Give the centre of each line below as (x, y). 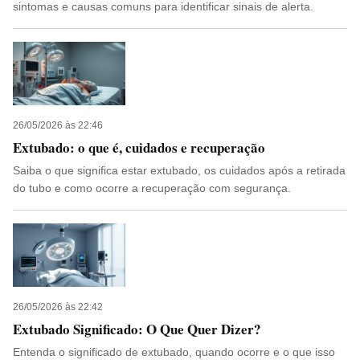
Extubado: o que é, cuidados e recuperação (139, 147)
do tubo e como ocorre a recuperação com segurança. (152, 188)
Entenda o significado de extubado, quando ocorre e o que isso (174, 352)
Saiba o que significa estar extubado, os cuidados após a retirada (179, 170)
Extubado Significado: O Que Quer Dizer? (137, 329)
